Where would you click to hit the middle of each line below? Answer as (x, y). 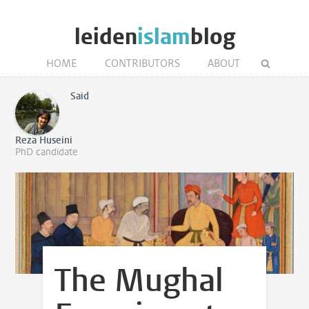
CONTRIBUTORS (142, 63)
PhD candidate (47, 152)
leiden (106, 37)
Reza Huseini (44, 140)
